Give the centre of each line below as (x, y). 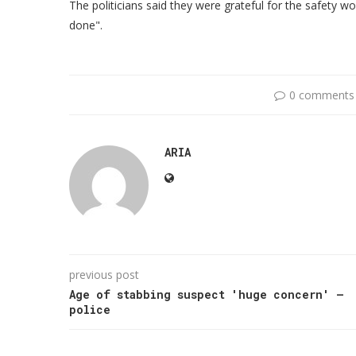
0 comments (321, 95)
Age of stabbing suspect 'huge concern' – (207, 294)
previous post (104, 274)
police (90, 309)
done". (86, 25)
